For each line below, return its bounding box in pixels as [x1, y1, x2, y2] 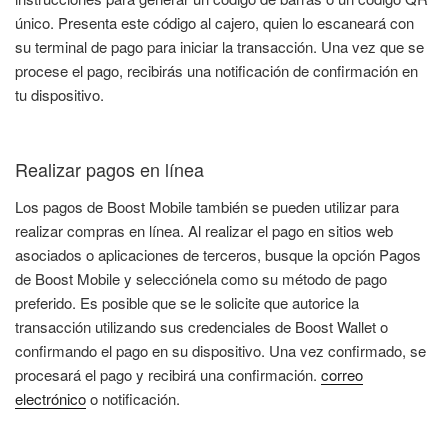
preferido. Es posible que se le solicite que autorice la [15, 292, 359, 314]
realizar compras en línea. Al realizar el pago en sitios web [15, 220, 393, 242]
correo [321, 364, 363, 386]
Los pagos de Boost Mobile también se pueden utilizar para [15, 196, 399, 218]
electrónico [15, 388, 86, 410]
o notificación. [86, 388, 180, 410]
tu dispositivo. [15, 84, 104, 106]
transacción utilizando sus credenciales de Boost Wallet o [15, 316, 388, 338]
